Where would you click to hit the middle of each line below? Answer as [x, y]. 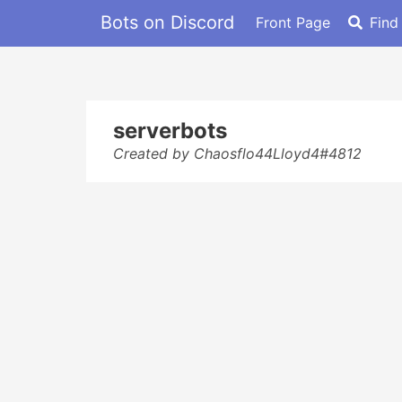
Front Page [293, 22]
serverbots [170, 131]
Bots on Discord [167, 22]
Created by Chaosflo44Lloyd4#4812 [237, 153]
